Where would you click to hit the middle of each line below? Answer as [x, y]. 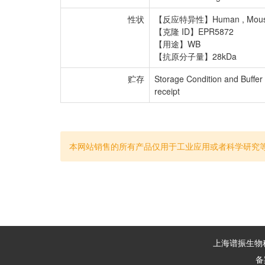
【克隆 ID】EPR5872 [194, 31]
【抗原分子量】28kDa [195, 56]
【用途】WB [177, 43]
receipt [167, 91]
